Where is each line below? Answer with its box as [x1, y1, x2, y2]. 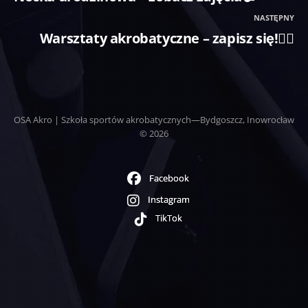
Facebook [149, 171, 189, 184]
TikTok [155, 212, 182, 225]
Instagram [147, 193, 190, 206]
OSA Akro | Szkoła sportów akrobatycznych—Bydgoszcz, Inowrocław [14, 113, 294, 126]
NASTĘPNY [254, 12, 294, 23]
